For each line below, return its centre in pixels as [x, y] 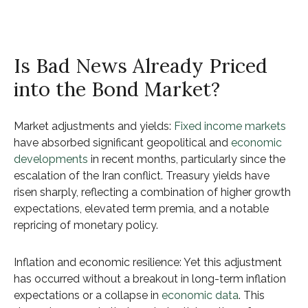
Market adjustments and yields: [94, 126]
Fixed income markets [230, 126]
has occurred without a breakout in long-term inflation [150, 279]
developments [51, 159]
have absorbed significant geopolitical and [122, 143]
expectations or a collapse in [88, 295]
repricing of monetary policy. [86, 225]
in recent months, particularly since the [187, 159]
